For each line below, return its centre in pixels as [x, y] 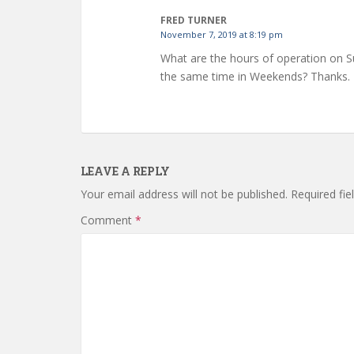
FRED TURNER [194, 20]
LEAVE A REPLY [125, 171]
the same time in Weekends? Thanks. [255, 76]
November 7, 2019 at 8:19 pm [222, 34]
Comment [108, 220]
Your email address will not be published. [184, 194]
